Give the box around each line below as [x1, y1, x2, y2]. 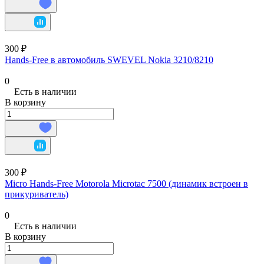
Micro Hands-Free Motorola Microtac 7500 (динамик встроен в [5, 178, 248, 189]
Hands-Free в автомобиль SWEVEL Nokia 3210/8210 [5, 54, 213, 65]
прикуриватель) [5, 189, 68, 199]
